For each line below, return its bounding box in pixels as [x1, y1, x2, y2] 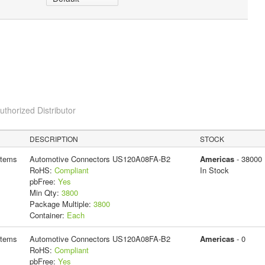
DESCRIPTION [30, 133, 79, 144]
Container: [29, 209, 67, 221]
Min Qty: [29, 186, 62, 198]
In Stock [199, 164, 229, 176]
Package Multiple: [29, 198, 93, 209]
